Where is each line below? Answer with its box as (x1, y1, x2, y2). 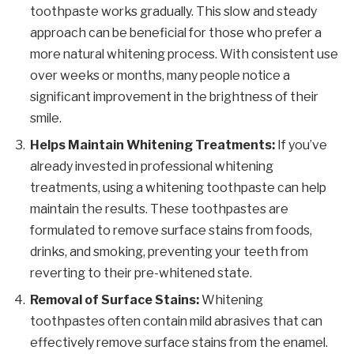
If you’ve (275, 137, 327, 153)
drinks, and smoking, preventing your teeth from (30, 244, 308, 260)
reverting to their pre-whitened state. (30, 265, 252, 281)
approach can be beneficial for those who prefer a (30, 25, 322, 41)
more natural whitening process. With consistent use (30, 47, 338, 62)
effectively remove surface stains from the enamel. (30, 335, 328, 351)
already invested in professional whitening (30, 159, 273, 175)
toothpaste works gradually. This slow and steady (30, 4, 317, 20)
